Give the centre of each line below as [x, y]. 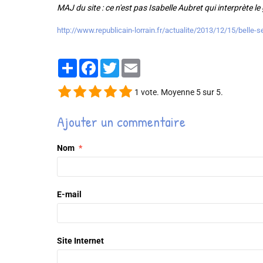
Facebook [116, 63]
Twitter [132, 63]
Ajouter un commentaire [121, 122]
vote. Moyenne [168, 92]
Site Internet [80, 241]
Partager [93, 63]
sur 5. [212, 92]
